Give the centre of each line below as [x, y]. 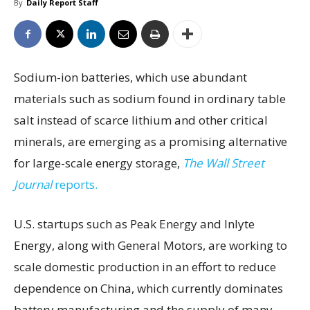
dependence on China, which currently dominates [148, 289]
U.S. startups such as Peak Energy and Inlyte [134, 224]
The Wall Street [224, 163]
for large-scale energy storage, [98, 163]
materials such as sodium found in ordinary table [150, 99]
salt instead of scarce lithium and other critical [141, 120]
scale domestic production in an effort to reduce [145, 267]
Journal [34, 185]
